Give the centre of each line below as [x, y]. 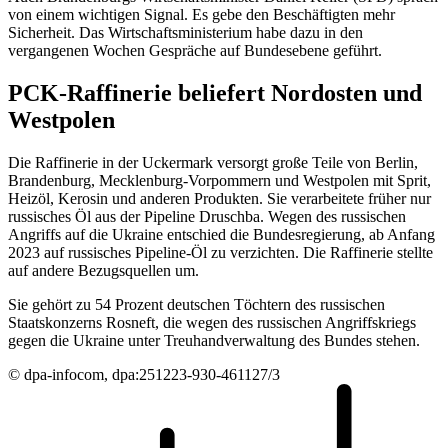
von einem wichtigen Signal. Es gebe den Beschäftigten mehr [201, 14]
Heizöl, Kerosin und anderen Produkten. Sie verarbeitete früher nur [219, 198]
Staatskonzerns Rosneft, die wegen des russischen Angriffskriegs [212, 322]
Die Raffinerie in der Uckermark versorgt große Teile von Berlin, [213, 162]
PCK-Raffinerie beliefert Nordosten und [215, 92]
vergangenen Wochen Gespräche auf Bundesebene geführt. [195, 50]
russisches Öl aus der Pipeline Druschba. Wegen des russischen [207, 216]
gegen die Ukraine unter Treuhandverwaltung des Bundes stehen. [214, 340]
